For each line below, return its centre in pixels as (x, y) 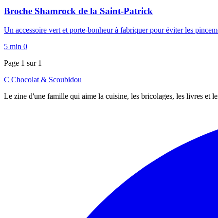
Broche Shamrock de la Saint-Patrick (78, 11)
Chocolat (26, 80)
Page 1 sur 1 (23, 63)
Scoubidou (64, 80)
